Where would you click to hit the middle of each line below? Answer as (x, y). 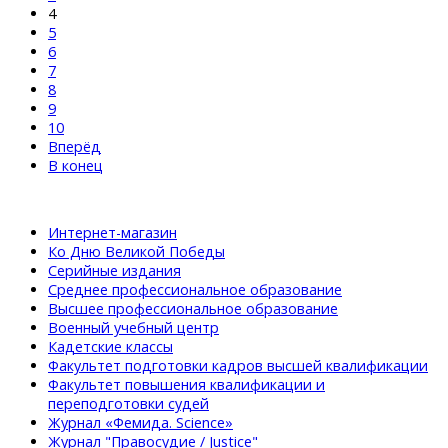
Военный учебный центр (133, 328)
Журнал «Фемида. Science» (140, 423)
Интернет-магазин (112, 233)
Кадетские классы (110, 347)
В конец (75, 165)
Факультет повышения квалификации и (186, 385)
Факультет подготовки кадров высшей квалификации (238, 366)
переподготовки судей (128, 404)
